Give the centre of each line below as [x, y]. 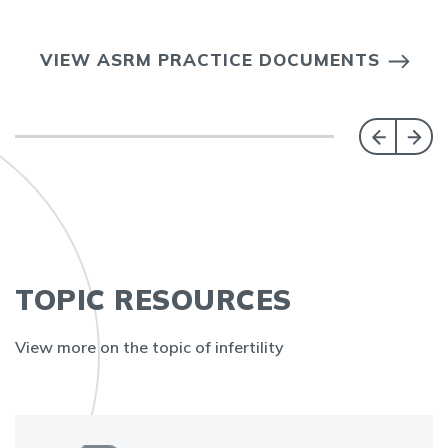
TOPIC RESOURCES [153, 299]
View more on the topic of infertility [149, 347]
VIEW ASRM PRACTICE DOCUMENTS [210, 59]
